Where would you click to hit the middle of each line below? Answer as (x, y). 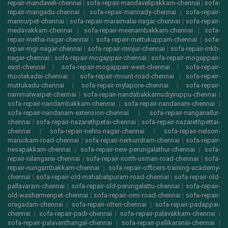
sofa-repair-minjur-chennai (126, 49)
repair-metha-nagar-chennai (48, 40)
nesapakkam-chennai (39, 150)
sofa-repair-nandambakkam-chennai (61, 104)
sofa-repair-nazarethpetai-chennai (86, 122)
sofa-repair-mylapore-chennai (125, 85)
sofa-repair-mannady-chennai (133, 12)
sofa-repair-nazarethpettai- (181, 122)
